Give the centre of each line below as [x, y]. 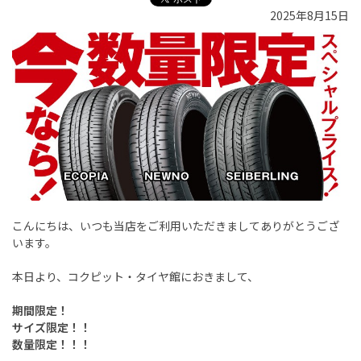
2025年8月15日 [309, 16]
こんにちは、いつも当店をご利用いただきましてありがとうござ [176, 226]
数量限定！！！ [52, 344]
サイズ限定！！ [52, 328]
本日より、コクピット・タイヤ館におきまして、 [135, 277]
